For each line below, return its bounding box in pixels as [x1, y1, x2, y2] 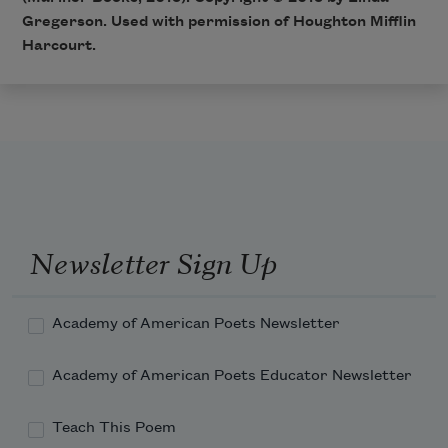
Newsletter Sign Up [29, 240, 277, 283]
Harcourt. [21, 38, 96, 55]
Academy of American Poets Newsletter [52, 315, 340, 332]
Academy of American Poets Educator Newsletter [52, 367, 412, 384]
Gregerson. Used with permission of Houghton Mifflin [21, 14, 416, 31]
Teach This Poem [52, 419, 176, 436]
